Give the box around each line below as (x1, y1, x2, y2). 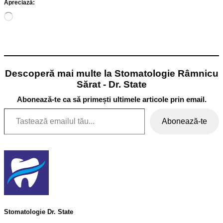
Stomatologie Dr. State (4, 208, 73, 216)
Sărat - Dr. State (76, 79, 147, 90)
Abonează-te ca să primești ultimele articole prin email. (16, 95, 207, 104)
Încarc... (12, 11, 35, 18)
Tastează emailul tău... (3, 103, 21, 112)
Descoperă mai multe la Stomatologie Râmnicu (4, 68, 219, 79)
